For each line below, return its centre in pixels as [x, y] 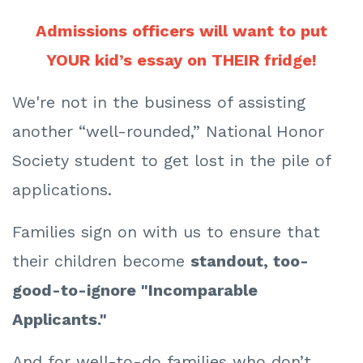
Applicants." [60, 320]
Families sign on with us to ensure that [166, 232]
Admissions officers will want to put [181, 31]
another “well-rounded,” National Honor [168, 132]
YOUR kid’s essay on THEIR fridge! [181, 60]
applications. [62, 190]
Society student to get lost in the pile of [171, 161]
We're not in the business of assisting [159, 102]
